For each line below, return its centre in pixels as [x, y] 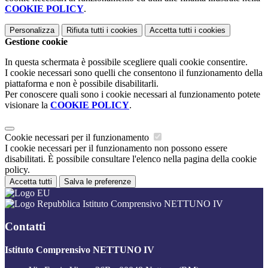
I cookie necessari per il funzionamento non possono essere [116, 148]
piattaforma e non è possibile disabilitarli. [82, 83]
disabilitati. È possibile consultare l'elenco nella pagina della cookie [131, 159]
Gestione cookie [36, 41]
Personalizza [32, 30]
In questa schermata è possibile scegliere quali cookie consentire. [126, 62]
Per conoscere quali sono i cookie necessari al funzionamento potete [133, 94]
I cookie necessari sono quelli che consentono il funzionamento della [134, 72]
